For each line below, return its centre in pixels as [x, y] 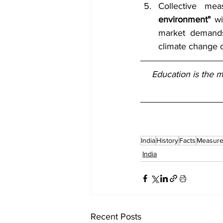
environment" [184, 20]
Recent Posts [116, 217]
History [167, 141]
